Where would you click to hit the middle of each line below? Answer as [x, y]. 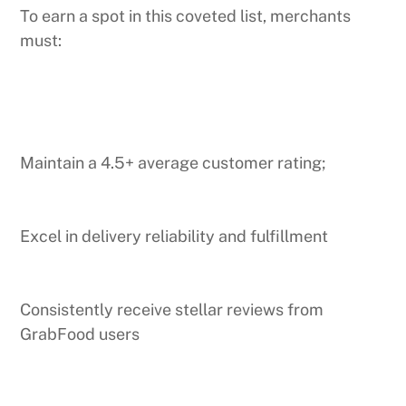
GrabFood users [80, 334]
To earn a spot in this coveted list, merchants [186, 16]
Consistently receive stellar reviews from [172, 310]
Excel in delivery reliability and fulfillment [174, 237]
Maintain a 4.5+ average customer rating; [173, 163]
